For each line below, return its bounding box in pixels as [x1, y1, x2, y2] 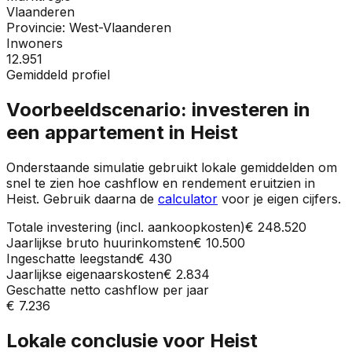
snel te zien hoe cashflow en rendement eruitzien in [6, 174, 315, 191]
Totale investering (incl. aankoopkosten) [6, 218, 245, 235]
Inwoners [6, 35, 63, 51]
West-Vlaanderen [69, 19, 171, 35]
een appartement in [6, 120, 190, 144]
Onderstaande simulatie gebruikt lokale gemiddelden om [6, 159, 337, 175]
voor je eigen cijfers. [222, 190, 341, 207]
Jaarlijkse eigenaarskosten [6, 266, 163, 282]
